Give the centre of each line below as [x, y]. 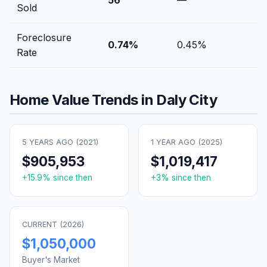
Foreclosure [44, 37]
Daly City [187, 100]
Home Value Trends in [83, 100]
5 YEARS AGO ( [50, 142]
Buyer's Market [51, 260]
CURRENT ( [42, 224]
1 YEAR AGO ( [176, 142]
